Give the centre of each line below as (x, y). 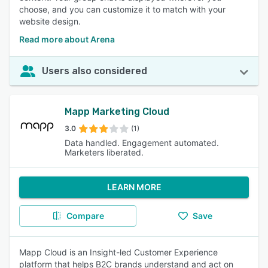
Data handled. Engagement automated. (142, 143)
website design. (50, 21)
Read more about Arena (67, 39)
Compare (85, 216)
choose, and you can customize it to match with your (122, 9)
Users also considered (95, 71)
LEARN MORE (134, 187)
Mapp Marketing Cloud (117, 112)
